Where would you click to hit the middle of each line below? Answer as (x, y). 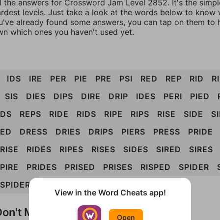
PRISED (80, 167)
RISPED (156, 167)
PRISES (118, 167)
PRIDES (42, 167)
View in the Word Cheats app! (110, 192)
